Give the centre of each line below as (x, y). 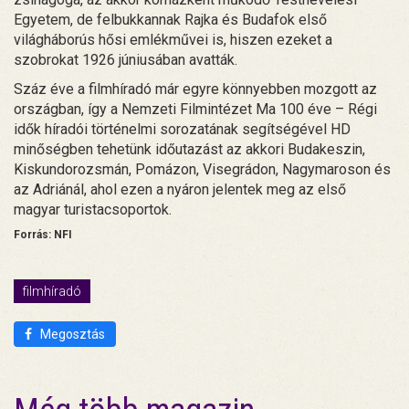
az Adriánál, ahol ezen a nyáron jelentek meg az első (180, 189)
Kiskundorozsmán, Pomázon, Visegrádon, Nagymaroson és (202, 169)
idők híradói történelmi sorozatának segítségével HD (182, 129)
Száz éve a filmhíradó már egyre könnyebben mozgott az (195, 89)
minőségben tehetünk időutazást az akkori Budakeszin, (189, 149)
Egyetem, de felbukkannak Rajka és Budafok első (170, 19)
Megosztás (71, 334)
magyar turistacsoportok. (93, 209)
